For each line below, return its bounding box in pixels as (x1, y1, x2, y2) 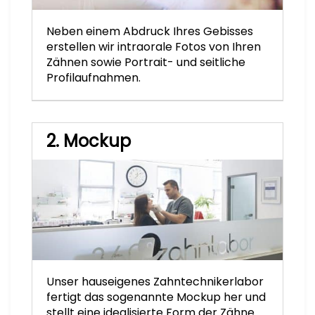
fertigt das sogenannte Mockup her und (46, 288, 266, 305)
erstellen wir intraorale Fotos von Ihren (46, 39, 261, 56)
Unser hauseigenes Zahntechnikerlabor (46, 273, 264, 290)
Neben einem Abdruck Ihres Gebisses (46, 23, 253, 40)
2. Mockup (46, 129, 131, 153)
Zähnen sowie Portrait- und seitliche (46, 54, 245, 71)
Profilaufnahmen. (46, 70, 141, 86)
